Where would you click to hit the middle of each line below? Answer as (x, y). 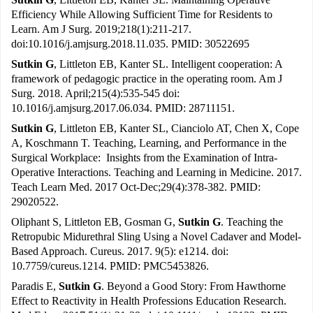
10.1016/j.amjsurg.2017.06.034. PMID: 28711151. (123, 108)
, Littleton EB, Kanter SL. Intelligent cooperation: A (168, 64)
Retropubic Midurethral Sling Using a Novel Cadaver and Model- (156, 237)
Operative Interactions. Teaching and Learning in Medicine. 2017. (156, 173)
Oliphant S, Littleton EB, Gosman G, (95, 222)
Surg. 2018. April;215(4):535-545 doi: (95, 94)
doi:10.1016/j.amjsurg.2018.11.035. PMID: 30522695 (130, 44)
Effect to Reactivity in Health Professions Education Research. (149, 301)
